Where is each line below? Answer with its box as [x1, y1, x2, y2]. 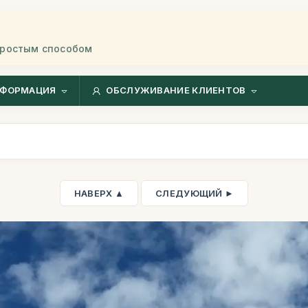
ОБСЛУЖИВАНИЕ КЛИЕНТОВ [106, 85, 246, 96]
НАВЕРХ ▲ [74, 188, 124, 199]
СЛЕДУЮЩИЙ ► [155, 188, 234, 199]
